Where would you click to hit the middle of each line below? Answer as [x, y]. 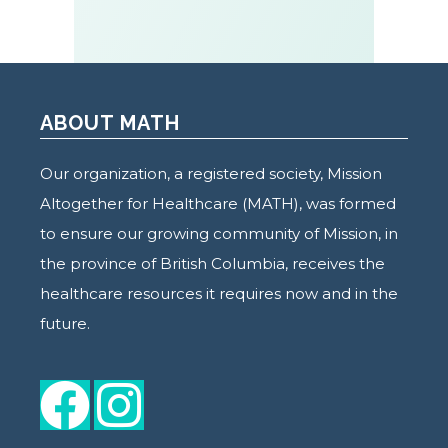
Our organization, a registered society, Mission [211, 173]
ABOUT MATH [110, 122]
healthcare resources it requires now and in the [219, 293]
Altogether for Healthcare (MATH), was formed [218, 203]
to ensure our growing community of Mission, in [219, 233]
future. [65, 323]
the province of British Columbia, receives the [212, 263]
